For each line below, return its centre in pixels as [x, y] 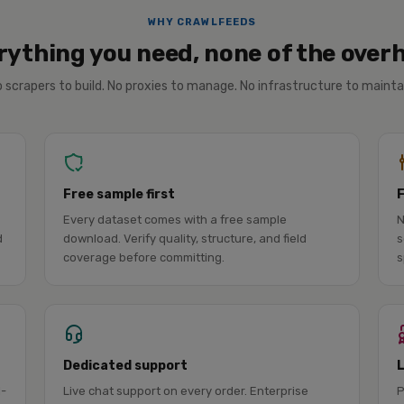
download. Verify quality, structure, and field [184, 239]
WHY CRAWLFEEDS [202, 22]
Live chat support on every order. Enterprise [185, 391]
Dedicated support [125, 366]
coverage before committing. [143, 257]
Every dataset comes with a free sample [174, 220]
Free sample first [119, 194]
